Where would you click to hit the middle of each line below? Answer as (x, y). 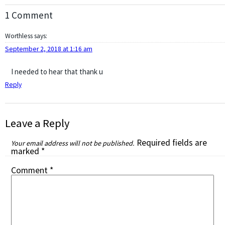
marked (26, 151)
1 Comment (29, 15)
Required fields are (172, 143)
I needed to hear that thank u (57, 72)
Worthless (19, 36)
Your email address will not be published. (73, 143)
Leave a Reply (37, 123)
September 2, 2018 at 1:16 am (48, 49)
